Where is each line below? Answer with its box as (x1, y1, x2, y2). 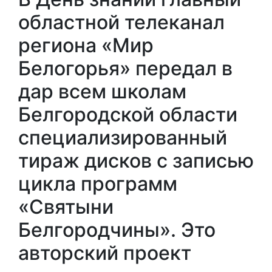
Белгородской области (18, 102, 237, 126)
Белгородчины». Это (18, 217, 216, 242)
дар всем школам (18, 79, 186, 103)
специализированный (18, 125, 227, 149)
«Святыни (18, 194, 114, 219)
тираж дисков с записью (18, 148, 254, 172)
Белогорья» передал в (18, 56, 233, 80)
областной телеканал (18, 10, 225, 34)
